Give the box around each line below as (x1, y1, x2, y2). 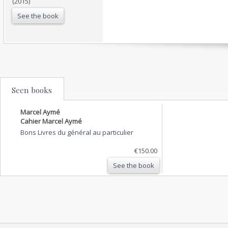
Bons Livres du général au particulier (20, 127, 133, 137)
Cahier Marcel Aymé (20, 116, 82, 126)
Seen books (12, 84, 52, 95)
